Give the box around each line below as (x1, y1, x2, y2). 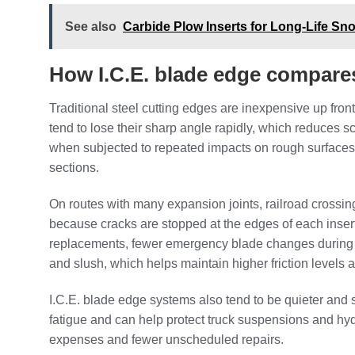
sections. (49, 160, 99, 174)
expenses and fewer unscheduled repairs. (49, 332, 284, 346)
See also (65, 20, 116, 34)
